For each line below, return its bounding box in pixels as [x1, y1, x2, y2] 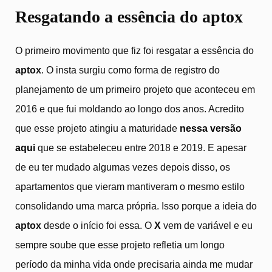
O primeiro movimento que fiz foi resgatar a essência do [15, 45, 254, 56]
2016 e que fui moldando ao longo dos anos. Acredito [15, 103, 244, 114]
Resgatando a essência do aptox [15, 7, 243, 27]
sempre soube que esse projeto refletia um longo [15, 239, 225, 250]
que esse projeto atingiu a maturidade [15, 123, 180, 134]
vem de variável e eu [161, 220, 253, 231]
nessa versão [180, 123, 242, 134]
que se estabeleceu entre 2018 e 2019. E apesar [35, 142, 246, 153]
